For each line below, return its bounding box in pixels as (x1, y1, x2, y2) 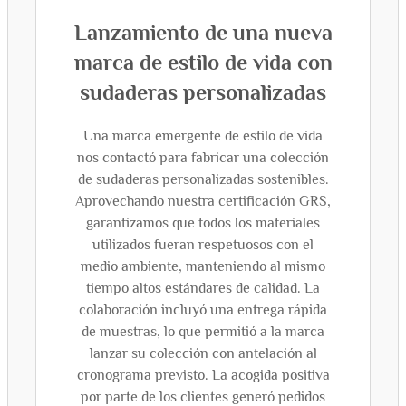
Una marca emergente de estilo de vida (83, 128, 323, 144)
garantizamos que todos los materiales (86, 215, 320, 231)
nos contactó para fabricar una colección (77, 150, 329, 166)
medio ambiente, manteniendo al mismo (81, 258, 325, 275)
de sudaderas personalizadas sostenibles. (77, 171, 329, 188)
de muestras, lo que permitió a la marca (82, 324, 324, 340)
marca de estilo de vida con (73, 50, 333, 74)
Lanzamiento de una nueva (73, 20, 333, 44)
